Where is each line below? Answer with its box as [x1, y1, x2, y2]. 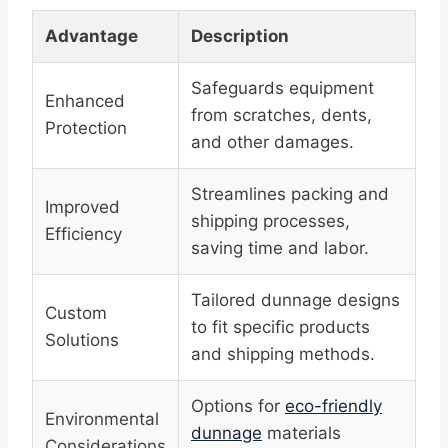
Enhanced [45, 91, 125, 112]
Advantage [45, 26, 138, 47]
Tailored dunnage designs [191, 290, 400, 311]
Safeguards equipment [191, 78, 374, 99]
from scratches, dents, [191, 105, 372, 126]
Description [191, 26, 289, 47]
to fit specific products [191, 317, 370, 338]
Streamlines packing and [191, 184, 389, 205]
